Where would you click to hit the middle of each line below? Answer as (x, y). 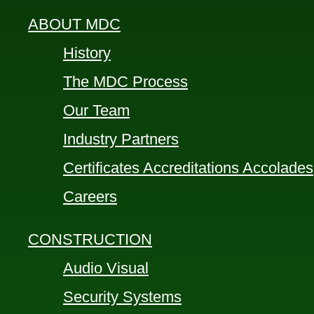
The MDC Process (125, 81)
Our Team (96, 110)
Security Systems (122, 296)
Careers (90, 196)
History (87, 53)
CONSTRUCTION (90, 239)
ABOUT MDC (74, 24)
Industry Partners (121, 139)
